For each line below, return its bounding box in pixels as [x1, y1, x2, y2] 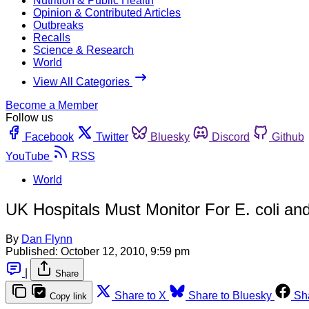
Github [272, 130, 304, 143]
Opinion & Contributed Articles [33, 6, 181, 19]
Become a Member [6, 99, 98, 111]
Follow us [6, 111, 53, 123]
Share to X [114, 289, 166, 301]
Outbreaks [33, 19, 83, 31]
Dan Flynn [21, 232, 72, 245]
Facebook [25, 130, 74, 143]
